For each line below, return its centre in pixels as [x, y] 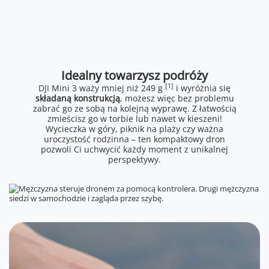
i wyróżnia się [202, 88]
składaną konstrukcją [77, 98]
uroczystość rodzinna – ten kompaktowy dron [134, 139]
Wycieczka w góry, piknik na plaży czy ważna [134, 129]
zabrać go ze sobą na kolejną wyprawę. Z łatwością [134, 109]
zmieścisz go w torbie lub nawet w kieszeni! [134, 119]
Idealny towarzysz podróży [134, 76]
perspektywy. [134, 160]
